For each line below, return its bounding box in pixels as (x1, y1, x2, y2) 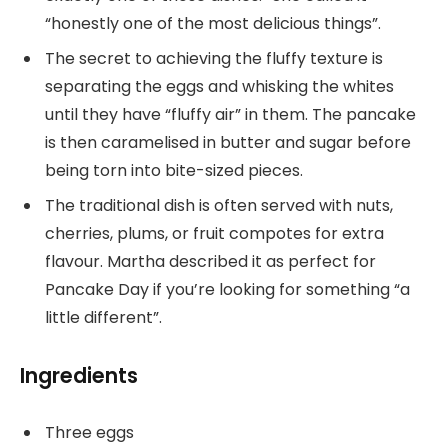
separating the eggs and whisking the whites (45, 74, 394, 98)
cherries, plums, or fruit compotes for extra (45, 221, 384, 245)
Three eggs (45, 421, 134, 445)
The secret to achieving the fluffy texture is (45, 46, 383, 70)
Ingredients (20, 360, 138, 390)
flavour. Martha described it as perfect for (45, 249, 376, 273)
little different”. (45, 305, 162, 329)
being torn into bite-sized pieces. (45, 158, 303, 182)
